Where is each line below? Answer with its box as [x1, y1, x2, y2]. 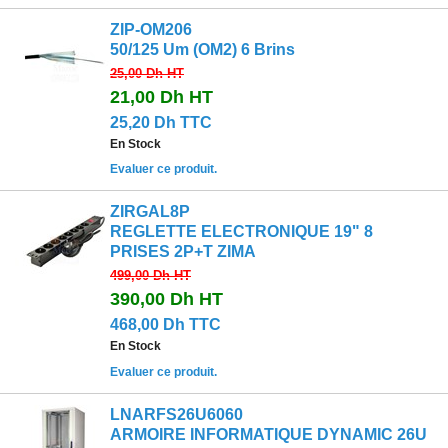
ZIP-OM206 [110, 20, 192, 38]
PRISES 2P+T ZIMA [110, 243, 256, 261]
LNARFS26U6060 [110, 406, 243, 424]
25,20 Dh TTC [110, 113, 212, 131]
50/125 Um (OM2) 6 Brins [110, 40, 295, 58]
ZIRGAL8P [110, 203, 190, 221]
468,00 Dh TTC [110, 316, 221, 334]
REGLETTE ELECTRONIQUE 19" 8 [110, 223, 373, 241]
